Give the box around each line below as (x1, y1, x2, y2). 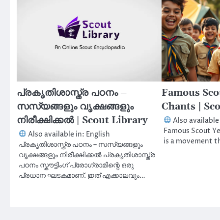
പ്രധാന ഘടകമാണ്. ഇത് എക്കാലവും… (19, 171, 145, 181)
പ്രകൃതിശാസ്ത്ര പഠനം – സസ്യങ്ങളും (19, 140, 143, 150)
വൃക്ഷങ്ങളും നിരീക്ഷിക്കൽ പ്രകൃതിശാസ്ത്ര (19, 150, 155, 161)
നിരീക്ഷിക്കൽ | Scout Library (17, 114, 148, 127)
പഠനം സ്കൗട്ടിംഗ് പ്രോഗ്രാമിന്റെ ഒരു (19, 161, 134, 171)
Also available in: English (27, 130, 110, 140)
